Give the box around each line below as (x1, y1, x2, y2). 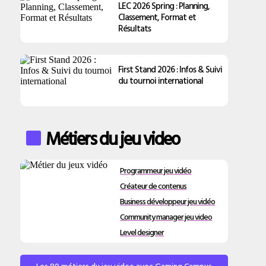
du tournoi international (118, 74, 204, 87)
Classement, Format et (118, 10, 197, 24)
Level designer (120, 226, 164, 238)
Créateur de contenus (120, 179, 187, 192)
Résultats (118, 21, 151, 35)
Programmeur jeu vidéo (120, 164, 192, 176)
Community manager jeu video (120, 210, 213, 223)
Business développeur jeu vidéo (120, 195, 216, 207)
